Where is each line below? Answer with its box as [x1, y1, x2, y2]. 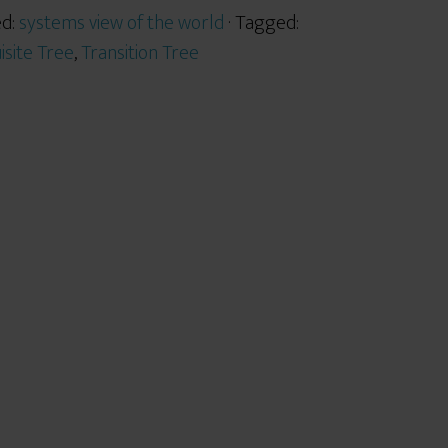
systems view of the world [19, 6, 224, 40]
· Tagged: [228, 6, 299, 40]
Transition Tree [81, 36, 199, 70]
